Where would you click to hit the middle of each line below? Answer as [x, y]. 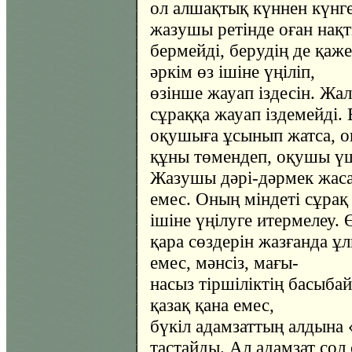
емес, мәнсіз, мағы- [224, 262]
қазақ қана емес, [212, 305]
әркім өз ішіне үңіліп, [233, 71]
